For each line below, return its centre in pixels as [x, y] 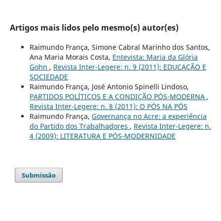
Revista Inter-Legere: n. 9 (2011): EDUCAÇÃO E [129, 67]
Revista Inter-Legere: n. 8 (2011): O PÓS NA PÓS [108, 107]
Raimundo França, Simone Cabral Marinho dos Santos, [120, 47]
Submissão [39, 175]
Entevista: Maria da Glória [155, 57]
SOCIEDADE [49, 77]
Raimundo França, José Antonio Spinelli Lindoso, [109, 87]
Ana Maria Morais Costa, [71, 57]
